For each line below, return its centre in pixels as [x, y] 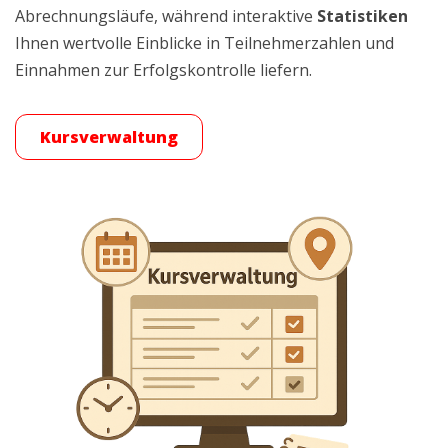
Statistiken [362, 16]
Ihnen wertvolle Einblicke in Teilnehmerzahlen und [204, 43]
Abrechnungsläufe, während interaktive [166, 16]
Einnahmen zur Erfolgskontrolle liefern [162, 70]
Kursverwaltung [109, 137]
